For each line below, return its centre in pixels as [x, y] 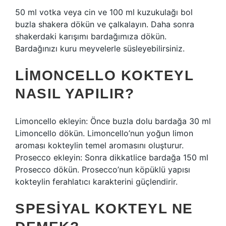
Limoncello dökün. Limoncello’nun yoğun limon [104, 133]
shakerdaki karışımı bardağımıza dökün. [91, 36]
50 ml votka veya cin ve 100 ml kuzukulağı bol [104, 12]
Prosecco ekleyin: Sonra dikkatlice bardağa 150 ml [112, 157]
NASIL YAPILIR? [75, 94]
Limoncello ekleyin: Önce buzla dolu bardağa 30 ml [113, 121]
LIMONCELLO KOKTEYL [104, 75]
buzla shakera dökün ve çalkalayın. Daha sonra [105, 24]
